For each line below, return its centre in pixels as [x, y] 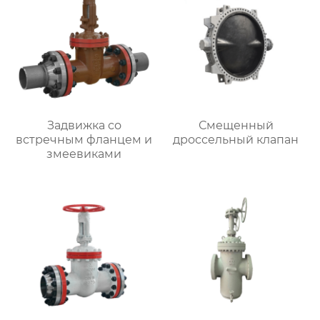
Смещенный [236, 125]
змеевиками [84, 154]
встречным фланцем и [84, 139]
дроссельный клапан [236, 139]
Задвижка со [84, 125]
